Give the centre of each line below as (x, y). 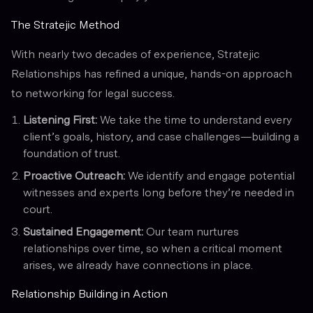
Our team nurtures (191, 231)
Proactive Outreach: (74, 175)
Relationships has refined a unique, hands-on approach (152, 73)
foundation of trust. (72, 153)
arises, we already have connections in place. (138, 265)
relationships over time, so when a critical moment (153, 248)
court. (38, 209)
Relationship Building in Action (89, 293)
